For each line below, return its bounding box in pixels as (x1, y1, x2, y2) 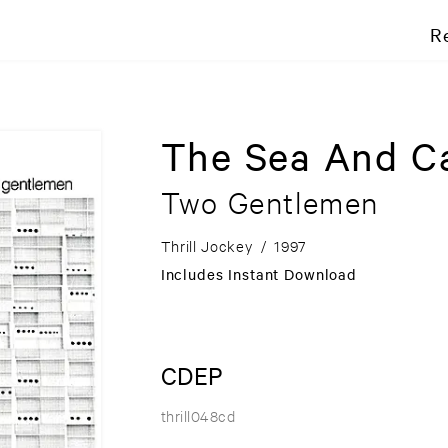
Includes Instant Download (160, 264, 357, 285)
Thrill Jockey (160, 236, 253, 256)
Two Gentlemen (160, 183, 379, 222)
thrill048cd (160, 406, 236, 426)
